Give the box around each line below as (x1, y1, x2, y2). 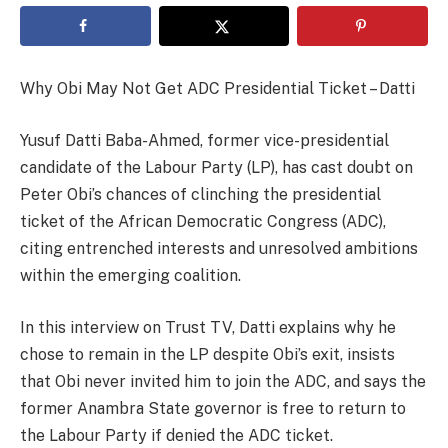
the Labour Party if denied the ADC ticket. (20, 425, 333, 445)
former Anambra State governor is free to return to (20, 398, 406, 418)
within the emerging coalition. (20, 265, 241, 285)
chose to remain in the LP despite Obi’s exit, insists (20, 344, 395, 364)
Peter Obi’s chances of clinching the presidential (20, 184, 381, 204)
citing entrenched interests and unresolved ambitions (20, 238, 418, 258)
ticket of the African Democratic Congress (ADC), (20, 211, 386, 231)
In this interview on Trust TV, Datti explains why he (20, 317, 396, 337)
